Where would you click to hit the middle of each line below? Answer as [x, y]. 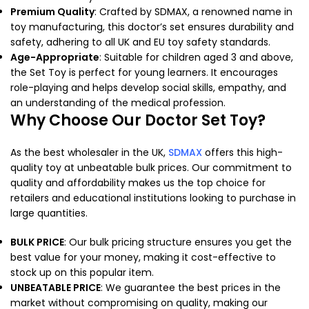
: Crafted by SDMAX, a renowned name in [193, 11]
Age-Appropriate [55, 57]
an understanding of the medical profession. [118, 102]
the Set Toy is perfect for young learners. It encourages [144, 72]
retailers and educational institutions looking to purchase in [153, 198]
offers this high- [242, 152]
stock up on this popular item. [82, 272]
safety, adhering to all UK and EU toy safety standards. [140, 42]
